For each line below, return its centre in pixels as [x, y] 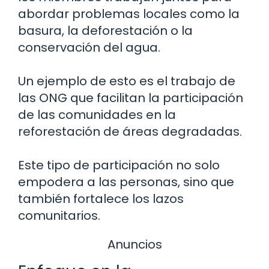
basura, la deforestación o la [105, 30]
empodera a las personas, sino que [126, 182]
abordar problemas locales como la [129, 14]
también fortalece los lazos [101, 198]
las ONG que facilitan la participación [131, 98]
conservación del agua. [89, 47]
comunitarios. [59, 215]
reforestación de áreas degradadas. [130, 131]
